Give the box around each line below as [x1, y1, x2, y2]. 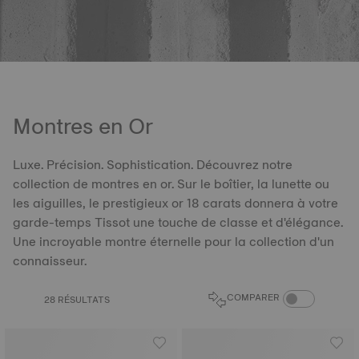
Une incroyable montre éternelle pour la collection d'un [13, 231, 334, 252]
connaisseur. [13, 250, 87, 272]
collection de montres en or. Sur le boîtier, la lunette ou [13, 173, 329, 195]
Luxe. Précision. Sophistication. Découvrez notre [13, 154, 292, 175]
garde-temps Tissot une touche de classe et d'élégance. [13, 212, 343, 233]
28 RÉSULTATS [44, 292, 110, 308]
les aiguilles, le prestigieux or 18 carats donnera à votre [13, 192, 338, 214]
